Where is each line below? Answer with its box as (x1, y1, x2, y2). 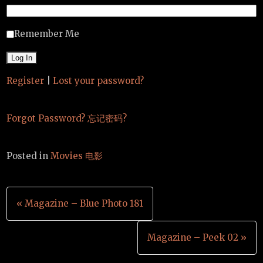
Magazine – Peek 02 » (147, 232, 247, 244)
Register (6, 75, 45, 87)
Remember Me (14, 28, 80, 40)
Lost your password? (53, 75, 144, 87)
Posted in (6, 150, 51, 162)
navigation (6, 213, 100, 239)
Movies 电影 (50, 150, 103, 162)
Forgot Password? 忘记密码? (6, 113, 127, 124)
